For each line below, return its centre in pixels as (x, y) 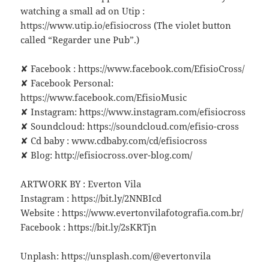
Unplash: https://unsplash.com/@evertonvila (116, 255)
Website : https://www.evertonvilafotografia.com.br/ (132, 212)
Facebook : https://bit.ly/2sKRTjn (89, 227)
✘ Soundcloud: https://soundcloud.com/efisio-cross (130, 126)
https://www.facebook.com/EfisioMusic (104, 97)
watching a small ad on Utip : (83, 11)
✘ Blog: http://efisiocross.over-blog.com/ (107, 155)
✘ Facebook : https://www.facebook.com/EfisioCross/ (133, 68)
